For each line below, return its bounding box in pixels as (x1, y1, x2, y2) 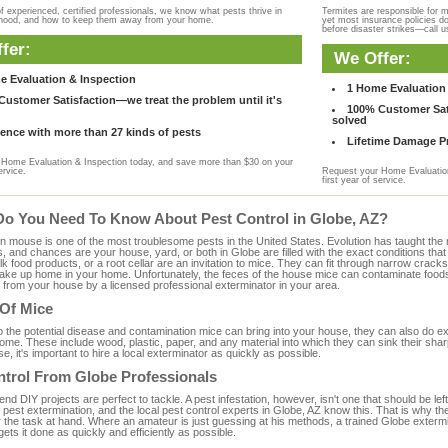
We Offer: (333, 48, 411, 68)
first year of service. (321, 175, 406, 185)
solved (331, 114, 367, 126)
